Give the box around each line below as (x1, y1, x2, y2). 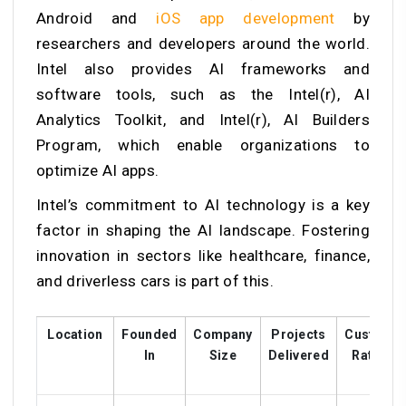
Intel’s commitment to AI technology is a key (36, 195, 370, 214)
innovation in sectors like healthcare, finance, (36, 246, 370, 265)
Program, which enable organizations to (36, 135, 370, 154)
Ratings (352, 347, 401, 362)
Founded (121, 326, 178, 342)
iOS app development (156, 8, 354, 27)
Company (193, 326, 253, 342)
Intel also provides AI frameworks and (36, 59, 370, 78)
